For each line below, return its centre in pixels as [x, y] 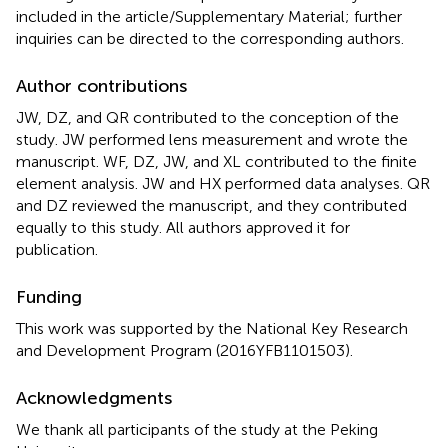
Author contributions [101, 85]
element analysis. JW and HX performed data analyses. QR [223, 183]
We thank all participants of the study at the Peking [197, 429]
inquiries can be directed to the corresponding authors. [210, 38]
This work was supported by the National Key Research [212, 328]
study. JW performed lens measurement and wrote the [212, 139]
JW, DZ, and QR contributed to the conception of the [207, 117]
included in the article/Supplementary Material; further [209, 16]
